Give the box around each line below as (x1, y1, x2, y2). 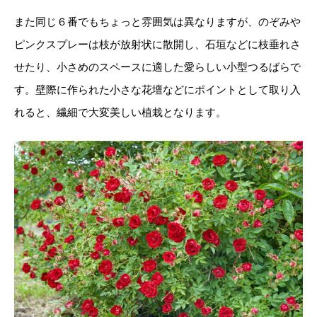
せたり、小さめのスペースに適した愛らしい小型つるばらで (14, 60, 301, 73)
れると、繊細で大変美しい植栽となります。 (14, 105, 226, 118)
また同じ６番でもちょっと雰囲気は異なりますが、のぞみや (14, 15, 301, 28)
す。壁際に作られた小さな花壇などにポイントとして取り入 (14, 83, 301, 96)
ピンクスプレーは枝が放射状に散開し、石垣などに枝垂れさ (14, 38, 301, 50)
